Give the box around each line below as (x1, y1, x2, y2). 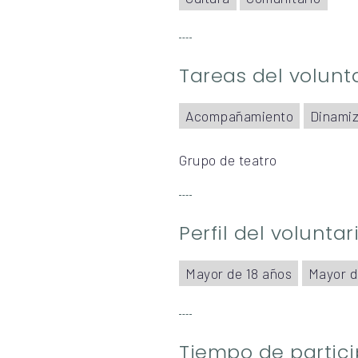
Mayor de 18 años (185, 265, 292, 283)
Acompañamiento (185, 107, 293, 125)
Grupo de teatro (179, 150, 277, 169)
